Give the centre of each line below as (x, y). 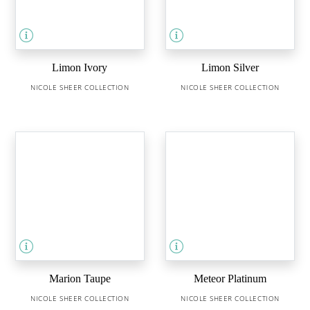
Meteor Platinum (230, 278)
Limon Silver (230, 67)
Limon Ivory (80, 67)
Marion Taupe (80, 278)
